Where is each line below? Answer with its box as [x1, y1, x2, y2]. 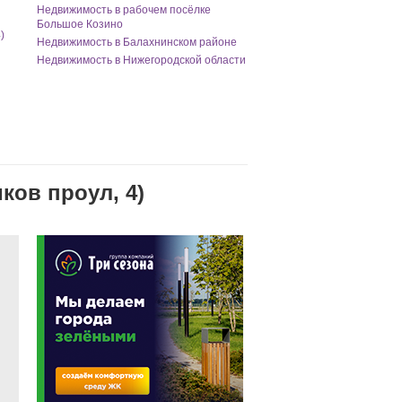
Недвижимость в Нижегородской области [37, 54, 246, 66]
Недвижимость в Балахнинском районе [37, 36, 237, 48]
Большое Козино [37, 18, 123, 31]
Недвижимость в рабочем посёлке [37, 4, 211, 16]
